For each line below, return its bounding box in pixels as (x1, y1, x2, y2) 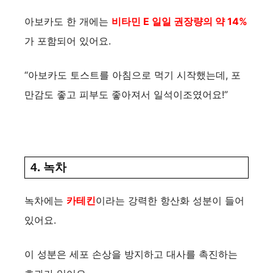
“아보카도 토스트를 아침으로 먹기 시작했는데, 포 (24, 68, 241, 81)
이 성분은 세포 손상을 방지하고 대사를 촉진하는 (24, 247, 238, 260)
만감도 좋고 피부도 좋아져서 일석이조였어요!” (24, 88, 228, 101)
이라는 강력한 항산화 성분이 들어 (96, 194, 244, 207)
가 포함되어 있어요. (24, 34, 111, 47)
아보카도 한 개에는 (24, 15, 112, 27)
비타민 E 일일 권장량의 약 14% (112, 15, 247, 27)
